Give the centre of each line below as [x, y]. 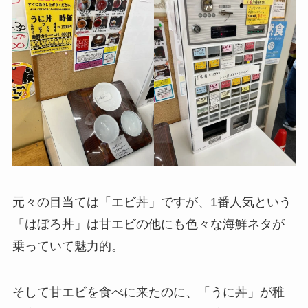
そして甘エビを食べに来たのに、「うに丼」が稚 [148, 293]
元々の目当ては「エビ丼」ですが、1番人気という [152, 202]
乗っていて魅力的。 [68, 246]
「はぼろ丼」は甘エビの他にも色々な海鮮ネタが [148, 224]
